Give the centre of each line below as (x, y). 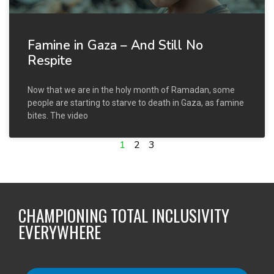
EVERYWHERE (60, 231)
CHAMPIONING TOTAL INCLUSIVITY (124, 215)
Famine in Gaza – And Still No (115, 45)
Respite (50, 60)
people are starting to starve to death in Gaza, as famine (136, 102)
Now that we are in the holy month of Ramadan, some (131, 90)
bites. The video (58, 115)
